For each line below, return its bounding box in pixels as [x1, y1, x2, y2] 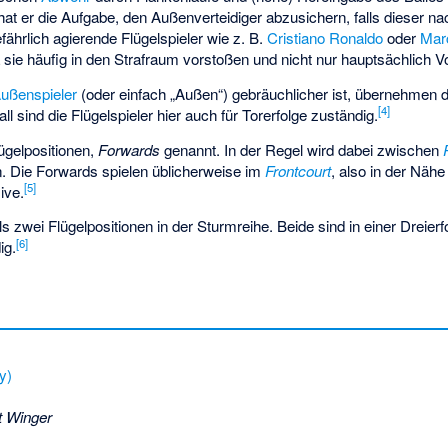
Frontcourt [265, 159, 332, 181]
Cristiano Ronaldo [267, 27, 384, 49]
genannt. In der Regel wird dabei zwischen [160, 138, 444, 160]
